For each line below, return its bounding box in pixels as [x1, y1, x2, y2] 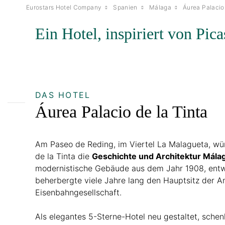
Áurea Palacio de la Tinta [35, 102, 207, 121]
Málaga [149, 3, 171, 11]
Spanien [113, 3, 138, 11]
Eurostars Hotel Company [26, 3, 102, 11]
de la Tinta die [35, 151, 92, 161]
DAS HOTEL [35, 89, 91, 100]
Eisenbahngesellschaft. [35, 187, 122, 197]
